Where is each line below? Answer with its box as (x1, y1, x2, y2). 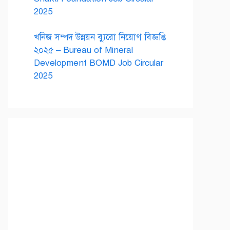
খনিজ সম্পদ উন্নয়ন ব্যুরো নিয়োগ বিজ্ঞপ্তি (34, 32, 166, 43)
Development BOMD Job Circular (34, 57, 163, 68)
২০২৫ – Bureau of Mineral (34, 45, 133, 55)
